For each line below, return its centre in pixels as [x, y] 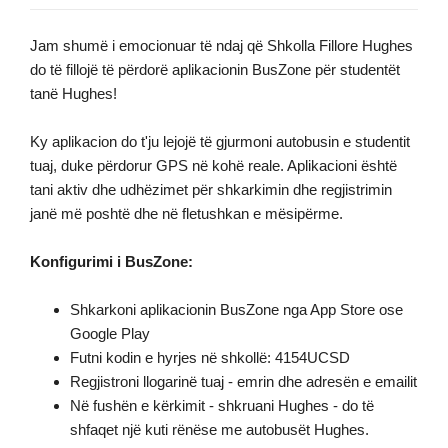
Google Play [110, 333]
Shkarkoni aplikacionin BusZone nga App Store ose [236, 309]
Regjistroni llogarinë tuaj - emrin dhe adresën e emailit [243, 381]
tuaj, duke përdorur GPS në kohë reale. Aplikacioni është [213, 165]
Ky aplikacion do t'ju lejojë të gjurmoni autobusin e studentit [220, 141]
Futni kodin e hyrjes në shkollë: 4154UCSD [210, 357]
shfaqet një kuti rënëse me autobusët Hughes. [219, 429]
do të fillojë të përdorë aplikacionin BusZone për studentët [215, 69]
